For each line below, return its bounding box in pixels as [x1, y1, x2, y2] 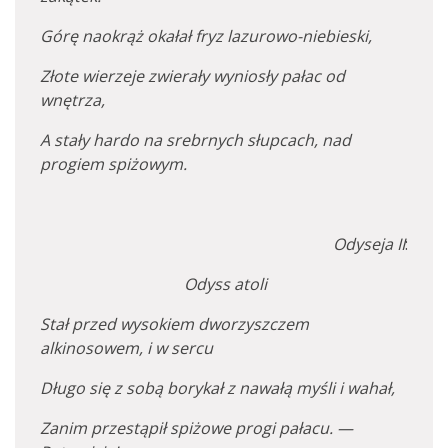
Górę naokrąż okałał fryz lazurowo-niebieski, [40, 25, 372, 47]
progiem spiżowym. [40, 153, 187, 175]
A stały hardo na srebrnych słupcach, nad [40, 129, 351, 151]
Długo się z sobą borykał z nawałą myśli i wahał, [40, 377, 395, 399]
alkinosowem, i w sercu [40, 337, 213, 359]
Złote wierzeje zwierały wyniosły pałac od [40, 65, 345, 87]
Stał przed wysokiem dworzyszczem [40, 313, 309, 335]
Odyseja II [333, 233, 405, 255]
